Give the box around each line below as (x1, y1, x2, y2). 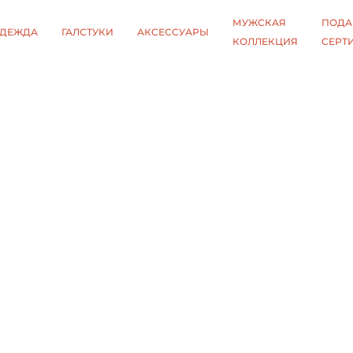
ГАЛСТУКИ (61, 26, 113, 38)
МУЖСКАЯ (232, 17, 286, 28)
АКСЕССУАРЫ (137, 26, 209, 38)
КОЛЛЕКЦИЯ (232, 35, 298, 47)
